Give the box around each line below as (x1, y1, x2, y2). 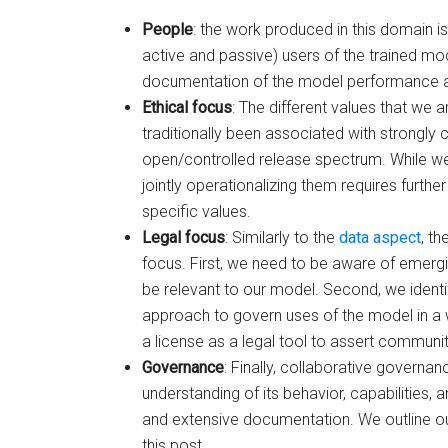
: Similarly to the (217, 227, 332, 247)
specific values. (134, 201, 244, 221)
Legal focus (134, 227, 218, 247)
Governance (134, 357, 217, 377)
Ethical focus (134, 97, 225, 117)
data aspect (331, 227, 414, 247)
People (134, 19, 186, 39)
